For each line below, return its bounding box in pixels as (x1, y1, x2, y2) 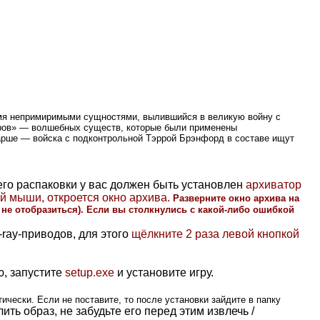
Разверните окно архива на (173, 192, 299, 204)
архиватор (246, 178, 301, 191)
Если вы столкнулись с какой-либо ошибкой (86, 204, 294, 215)
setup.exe (65, 266, 114, 279)
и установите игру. (114, 266, 214, 279)
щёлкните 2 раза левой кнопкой (131, 227, 299, 240)
